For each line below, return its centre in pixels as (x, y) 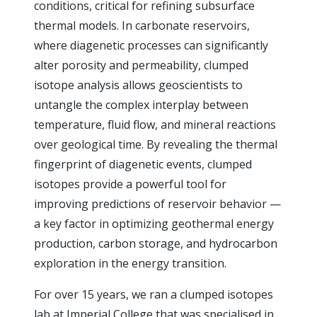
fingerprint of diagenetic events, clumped (143, 164)
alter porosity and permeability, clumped (141, 65)
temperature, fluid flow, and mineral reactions (155, 125)
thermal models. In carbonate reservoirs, (142, 25)
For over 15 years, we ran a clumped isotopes (154, 294)
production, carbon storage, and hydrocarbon (156, 243)
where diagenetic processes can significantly (151, 45)
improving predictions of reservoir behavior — (157, 204)
